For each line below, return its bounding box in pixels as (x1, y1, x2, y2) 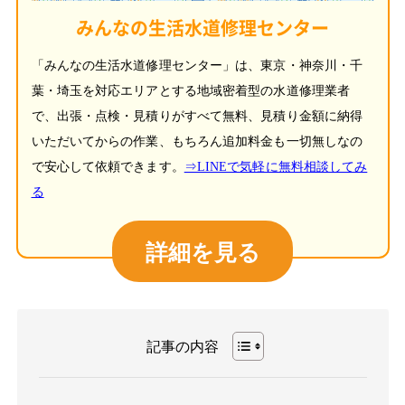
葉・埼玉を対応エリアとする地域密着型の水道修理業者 (31, 83, 350, 98)
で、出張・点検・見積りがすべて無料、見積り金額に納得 (31, 108, 363, 123)
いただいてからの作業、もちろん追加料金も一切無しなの (31, 134, 363, 148)
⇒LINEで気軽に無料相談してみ (184, 159, 368, 174)
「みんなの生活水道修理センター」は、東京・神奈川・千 (31, 58, 363, 72)
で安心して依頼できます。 (31, 159, 184, 174)
